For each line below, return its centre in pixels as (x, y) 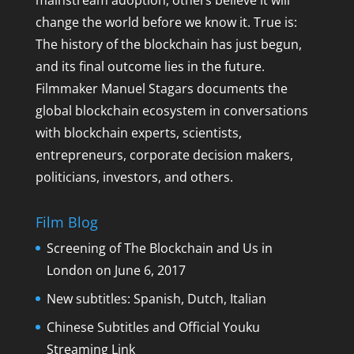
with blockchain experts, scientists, (138, 133)
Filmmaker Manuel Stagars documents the (161, 88)
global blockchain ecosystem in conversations (171, 111)
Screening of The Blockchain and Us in (159, 249)
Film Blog (66, 222)
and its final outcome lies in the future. (150, 66)
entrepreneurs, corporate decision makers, (164, 155)
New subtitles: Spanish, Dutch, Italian (156, 299)
